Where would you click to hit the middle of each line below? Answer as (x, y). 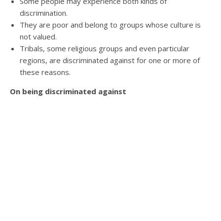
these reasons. (45, 72)
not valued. (38, 37)
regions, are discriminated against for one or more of (110, 60)
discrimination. (44, 13)
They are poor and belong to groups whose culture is (110, 25)
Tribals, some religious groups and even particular (105, 48)
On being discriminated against (68, 91)
